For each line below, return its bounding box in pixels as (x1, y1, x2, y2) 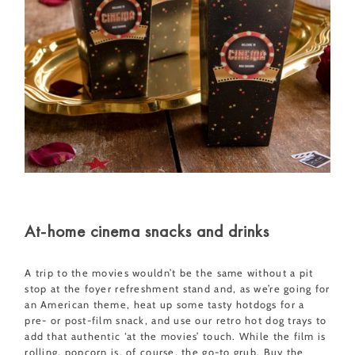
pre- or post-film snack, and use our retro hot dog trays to (25, 314, 327, 326)
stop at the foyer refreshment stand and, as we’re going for (25, 282, 330, 295)
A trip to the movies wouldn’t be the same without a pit (25, 266, 314, 279)
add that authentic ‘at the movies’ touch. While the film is (25, 330, 326, 342)
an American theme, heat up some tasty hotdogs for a (25, 298, 305, 311)
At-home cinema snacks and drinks (25, 219, 270, 242)
